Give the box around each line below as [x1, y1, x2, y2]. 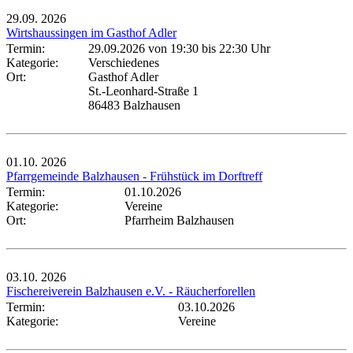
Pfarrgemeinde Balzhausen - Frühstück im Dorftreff [6, 169, 262, 183]
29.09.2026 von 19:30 [88, 41, 199, 55]
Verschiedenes [88, 55, 159, 69]
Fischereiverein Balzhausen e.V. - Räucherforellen [6, 284, 255, 298]
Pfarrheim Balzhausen [124, 213, 234, 227]
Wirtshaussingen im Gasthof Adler [6, 25, 176, 39]
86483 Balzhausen [88, 98, 180, 112]
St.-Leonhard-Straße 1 [88, 84, 199, 98]
